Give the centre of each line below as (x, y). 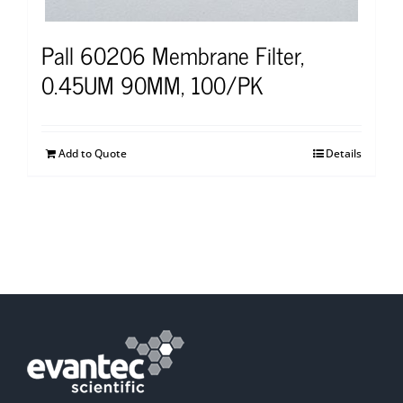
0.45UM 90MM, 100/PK (152, 84)
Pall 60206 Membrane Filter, (173, 54)
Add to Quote (93, 153)
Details (344, 153)
